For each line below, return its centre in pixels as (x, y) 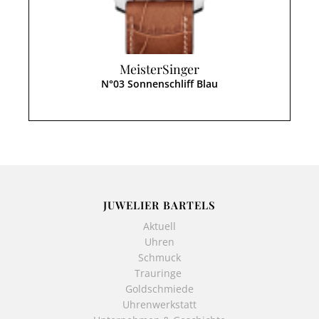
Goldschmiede (159, 289)
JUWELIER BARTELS (159, 205)
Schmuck (159, 258)
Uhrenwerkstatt (159, 305)
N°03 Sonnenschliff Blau (159, 83)
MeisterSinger (159, 68)
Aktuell (159, 226)
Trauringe (159, 273)
